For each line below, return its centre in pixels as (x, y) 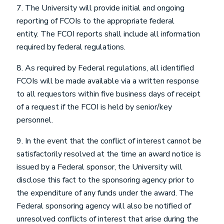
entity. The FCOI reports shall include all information (108, 34)
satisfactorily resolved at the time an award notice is (109, 154)
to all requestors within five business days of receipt (108, 94)
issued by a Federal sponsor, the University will (99, 167)
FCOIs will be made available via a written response (108, 81)
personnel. (37, 120)
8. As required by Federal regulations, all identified (105, 68)
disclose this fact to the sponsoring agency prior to (105, 180)
